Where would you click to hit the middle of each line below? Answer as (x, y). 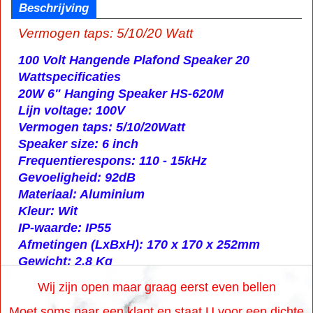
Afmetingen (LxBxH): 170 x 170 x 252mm (139, 245)
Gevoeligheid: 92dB (77, 178)
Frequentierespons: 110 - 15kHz (112, 161)
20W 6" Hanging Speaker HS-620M (121, 94)
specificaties (83, 77)
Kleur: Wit (48, 211)
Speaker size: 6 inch (78, 144)
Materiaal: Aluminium (81, 195)
